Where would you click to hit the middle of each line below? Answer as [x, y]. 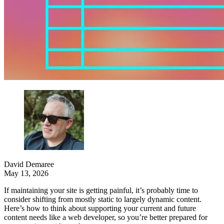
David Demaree [29, 164]
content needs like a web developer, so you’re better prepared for [106, 217]
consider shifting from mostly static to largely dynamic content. [103, 199]
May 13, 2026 [26, 173]
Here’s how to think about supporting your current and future [100, 208]
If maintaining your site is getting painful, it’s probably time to [101, 190]
